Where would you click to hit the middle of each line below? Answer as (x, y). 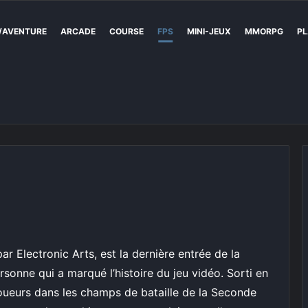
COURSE (126, 31)
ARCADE (78, 31)
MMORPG (264, 31)
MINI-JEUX (209, 31)
